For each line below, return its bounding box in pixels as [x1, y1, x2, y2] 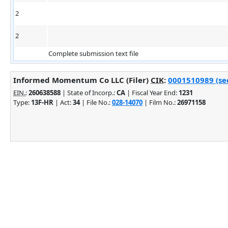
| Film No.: [142, 97, 177, 107]
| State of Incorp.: [61, 88, 117, 97]
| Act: [53, 97, 73, 107]
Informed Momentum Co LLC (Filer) [13, 74, 151, 85]
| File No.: [80, 97, 112, 107]
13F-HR [31, 97, 53, 107]
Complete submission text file [48, 48, 138, 58]
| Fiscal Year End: [125, 88, 179, 97]
